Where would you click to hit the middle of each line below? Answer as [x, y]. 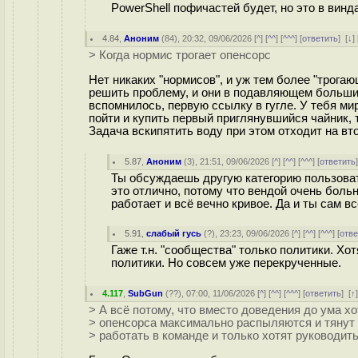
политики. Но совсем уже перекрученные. [226, 263]
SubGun [146, 293]
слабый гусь [174, 233]
